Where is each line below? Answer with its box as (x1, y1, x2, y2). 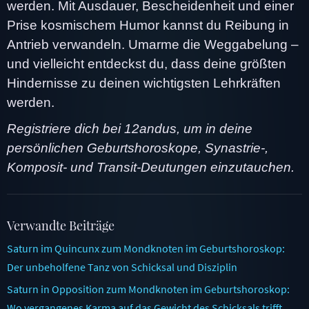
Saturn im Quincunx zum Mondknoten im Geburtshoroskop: (7, 241, 285, 255)
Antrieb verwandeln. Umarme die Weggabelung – (7, 37, 299, 52)
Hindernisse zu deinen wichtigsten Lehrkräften (7, 75, 281, 90)
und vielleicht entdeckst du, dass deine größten (7, 56, 286, 71)
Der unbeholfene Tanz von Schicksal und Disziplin (7, 259, 237, 274)
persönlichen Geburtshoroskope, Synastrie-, (7, 140, 268, 155)
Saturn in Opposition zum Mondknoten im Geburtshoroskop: (7, 281, 290, 296)
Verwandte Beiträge (7, 217, 114, 234)
